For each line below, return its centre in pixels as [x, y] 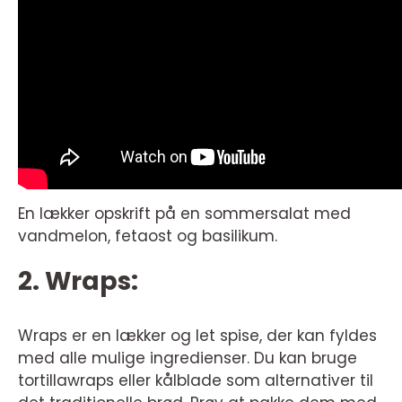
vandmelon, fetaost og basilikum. [148, 236]
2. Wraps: [78, 282]
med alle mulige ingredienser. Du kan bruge [188, 358]
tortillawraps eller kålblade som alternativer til [196, 381]
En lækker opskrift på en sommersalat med [184, 214]
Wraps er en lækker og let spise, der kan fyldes [197, 336]
